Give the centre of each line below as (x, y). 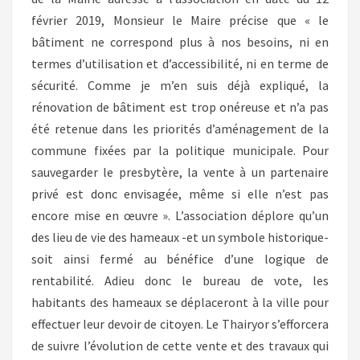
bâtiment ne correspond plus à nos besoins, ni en (180, 42)
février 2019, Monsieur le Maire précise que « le (180, 20)
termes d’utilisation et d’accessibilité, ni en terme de (180, 63)
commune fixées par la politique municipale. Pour (180, 150)
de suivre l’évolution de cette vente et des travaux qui (180, 346)
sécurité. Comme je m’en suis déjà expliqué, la (180, 85)
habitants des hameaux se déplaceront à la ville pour (180, 302)
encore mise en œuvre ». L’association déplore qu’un (180, 215)
